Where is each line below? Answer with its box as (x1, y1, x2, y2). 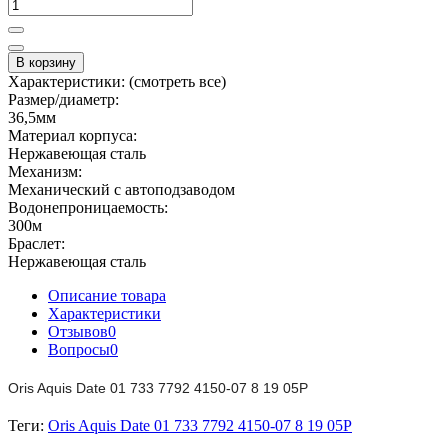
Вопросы (48, 340, 110, 358)
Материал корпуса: (8, 126, 137, 144)
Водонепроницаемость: (8, 198, 168, 216)
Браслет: (8, 234, 65, 252)
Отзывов (48, 322, 108, 340)
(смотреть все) (129, 72, 226, 90)
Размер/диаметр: (8, 90, 119, 108)
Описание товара (48, 286, 166, 304)
